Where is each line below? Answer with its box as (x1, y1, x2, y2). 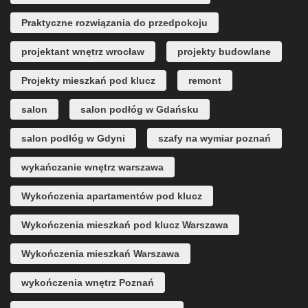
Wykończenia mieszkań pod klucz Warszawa (21, 219, 228, 230)
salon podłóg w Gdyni (21, 132, 125, 144)
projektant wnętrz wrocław (21, 45, 144, 57)
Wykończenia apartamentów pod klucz (21, 190, 202, 201)
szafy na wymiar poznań (158, 132, 271, 144)
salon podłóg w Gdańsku (80, 103, 199, 115)
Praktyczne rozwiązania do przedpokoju (21, 16, 208, 28)
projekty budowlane (177, 45, 271, 57)
